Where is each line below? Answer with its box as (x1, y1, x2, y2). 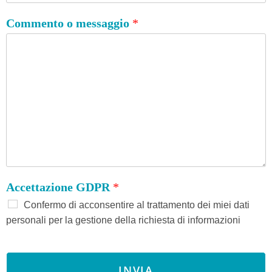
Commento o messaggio (6, 16, 132, 30)
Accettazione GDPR (6, 180, 113, 194)
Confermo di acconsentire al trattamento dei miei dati (24, 200, 250, 211)
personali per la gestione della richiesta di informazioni (6, 215, 240, 226)
